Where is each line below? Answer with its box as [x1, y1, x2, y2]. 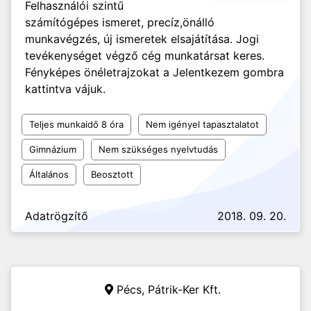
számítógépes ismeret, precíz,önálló [25, 15, 215, 29]
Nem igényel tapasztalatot [146, 119, 259, 130]
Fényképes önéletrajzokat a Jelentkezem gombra [25, 65, 284, 79]
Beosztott [91, 169, 133, 180]
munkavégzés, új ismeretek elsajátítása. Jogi [25, 32, 259, 46]
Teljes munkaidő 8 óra [29, 119, 124, 130]
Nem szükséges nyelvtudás [99, 144, 218, 155]
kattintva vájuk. [25, 82, 106, 96]
